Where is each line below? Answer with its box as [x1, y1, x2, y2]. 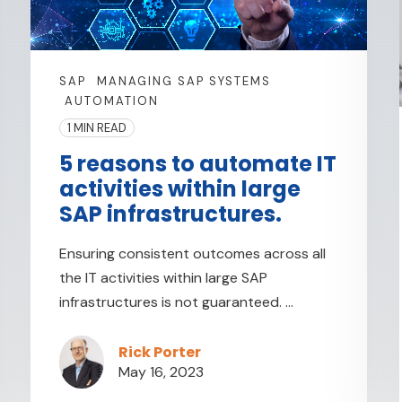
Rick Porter [118, 341, 202, 363]
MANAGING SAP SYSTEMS [97, 74, 272, 90]
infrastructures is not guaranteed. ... [59, 293, 294, 312]
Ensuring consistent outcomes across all [59, 244, 327, 264]
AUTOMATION [65, 93, 160, 109]
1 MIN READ [67, 120, 127, 136]
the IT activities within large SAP [59, 268, 268, 288]
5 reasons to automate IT [59, 149, 337, 179]
